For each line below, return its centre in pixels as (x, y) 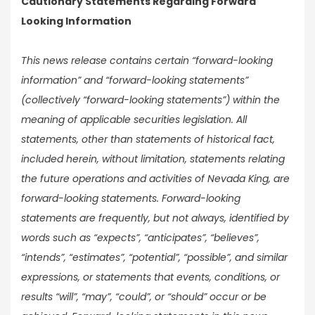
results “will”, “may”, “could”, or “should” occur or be (144, 297)
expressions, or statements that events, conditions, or (150, 277)
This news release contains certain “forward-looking (147, 61)
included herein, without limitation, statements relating (153, 159)
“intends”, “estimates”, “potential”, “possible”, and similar (154, 258)
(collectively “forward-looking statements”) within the (150, 100)
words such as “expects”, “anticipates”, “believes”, (140, 238)
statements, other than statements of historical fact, (148, 140)
